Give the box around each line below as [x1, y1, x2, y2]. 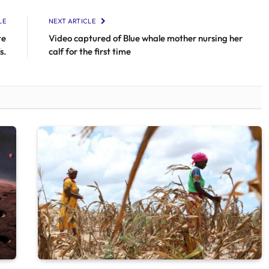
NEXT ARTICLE [49, 16, 97, 25]
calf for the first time [49, 45, 131, 57]
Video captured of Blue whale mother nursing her [49, 32, 243, 44]
